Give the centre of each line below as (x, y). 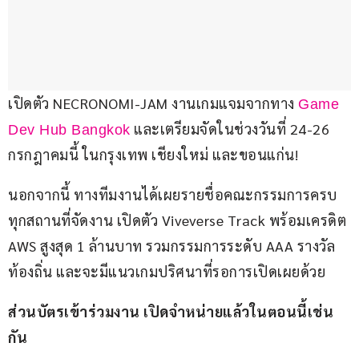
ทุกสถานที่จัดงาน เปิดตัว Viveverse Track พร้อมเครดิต (179, 220)
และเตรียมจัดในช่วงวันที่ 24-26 (232, 129)
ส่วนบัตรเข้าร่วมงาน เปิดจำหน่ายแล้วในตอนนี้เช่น (171, 312)
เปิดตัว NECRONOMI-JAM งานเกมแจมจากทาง (153, 103)
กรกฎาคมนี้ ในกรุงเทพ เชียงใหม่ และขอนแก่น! (153, 155)
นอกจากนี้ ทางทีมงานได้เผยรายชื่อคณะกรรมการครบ (173, 195)
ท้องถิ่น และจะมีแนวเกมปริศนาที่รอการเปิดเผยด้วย (167, 272)
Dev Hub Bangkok (69, 130)
